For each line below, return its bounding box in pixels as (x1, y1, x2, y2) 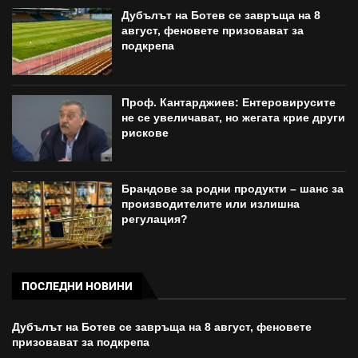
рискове (121, 125, 169, 139)
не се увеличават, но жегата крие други (121, 110, 346, 124)
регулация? (121, 213, 189, 226)
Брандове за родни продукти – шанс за (121, 182, 344, 196)
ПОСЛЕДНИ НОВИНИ (22, 280, 133, 293)
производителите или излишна (121, 197, 300, 211)
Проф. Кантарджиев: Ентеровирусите (121, 95, 336, 109)
